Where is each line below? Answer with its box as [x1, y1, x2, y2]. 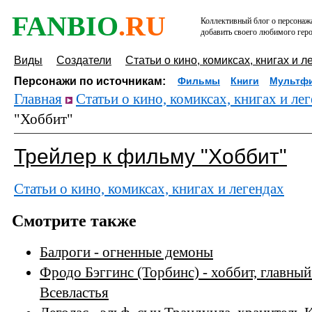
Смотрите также [12, 211, 136, 231]
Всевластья [40, 284, 109, 302]
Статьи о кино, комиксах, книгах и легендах [14, 180, 284, 197]
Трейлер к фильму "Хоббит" [14, 145, 287, 168]
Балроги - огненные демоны [40, 244, 213, 261]
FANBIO [12, 10, 118, 42]
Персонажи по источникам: [14, 75, 166, 87]
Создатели [56, 54, 111, 66]
